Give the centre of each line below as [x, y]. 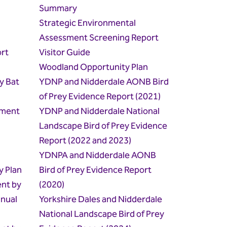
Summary [58, 9]
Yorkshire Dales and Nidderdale [101, 200]
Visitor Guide [65, 53]
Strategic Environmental [88, 23]
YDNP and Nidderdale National [100, 111]
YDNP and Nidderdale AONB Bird [104, 82]
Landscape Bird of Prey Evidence [103, 126]
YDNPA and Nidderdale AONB [98, 156]
